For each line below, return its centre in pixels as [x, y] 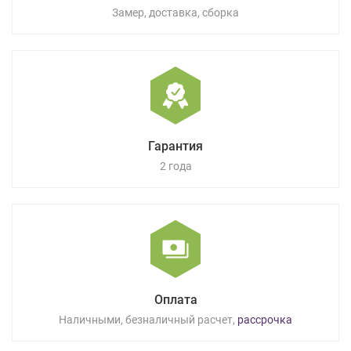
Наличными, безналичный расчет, [147, 319]
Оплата [175, 299]
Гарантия [175, 146]
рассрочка [264, 319]
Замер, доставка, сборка [175, 12]
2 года [175, 166]
